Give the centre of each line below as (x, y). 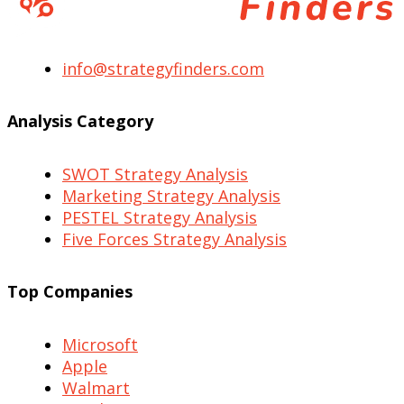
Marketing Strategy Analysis (171, 196)
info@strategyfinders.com (163, 69)
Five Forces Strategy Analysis (174, 239)
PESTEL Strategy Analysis (160, 218)
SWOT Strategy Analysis (155, 174)
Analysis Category (80, 121)
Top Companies (70, 292)
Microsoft (100, 345)
